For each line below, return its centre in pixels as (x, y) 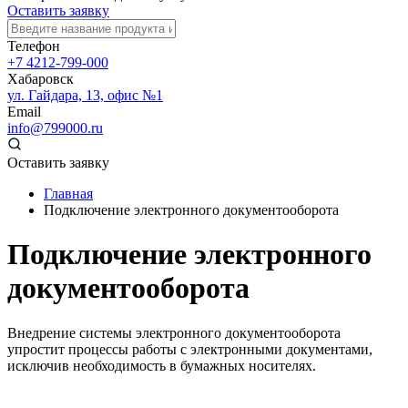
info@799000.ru (55, 128)
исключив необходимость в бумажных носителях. (162, 365)
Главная (68, 194)
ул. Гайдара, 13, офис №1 (85, 95)
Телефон (34, 46)
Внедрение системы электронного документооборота (174, 332)
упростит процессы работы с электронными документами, (190, 349)
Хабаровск (41, 79)
